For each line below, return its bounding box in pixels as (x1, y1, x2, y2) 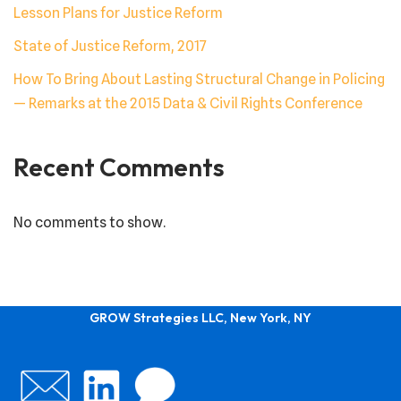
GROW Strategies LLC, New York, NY (90, 310, 311, 327)
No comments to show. (13, 214, 166, 232)
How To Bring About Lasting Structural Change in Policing (13, 71, 385, 89)
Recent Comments (13, 151, 225, 183)
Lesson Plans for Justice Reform (13, 4, 223, 22)
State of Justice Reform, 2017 (13, 38, 207, 55)
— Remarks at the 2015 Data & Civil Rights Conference (13, 95, 363, 113)
